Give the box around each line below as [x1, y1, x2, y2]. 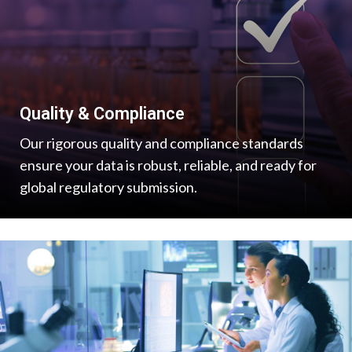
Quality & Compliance [20, 103, 185, 123]
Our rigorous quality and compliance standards [20, 134, 303, 152]
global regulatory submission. [20, 178, 197, 196]
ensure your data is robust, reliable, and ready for [20, 156, 317, 174]
